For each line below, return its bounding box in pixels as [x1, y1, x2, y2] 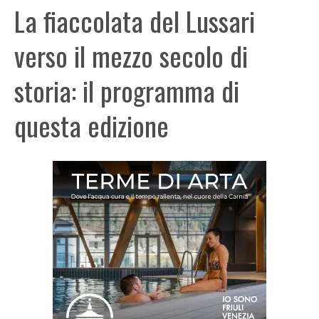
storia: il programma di [14, 70, 239, 110]
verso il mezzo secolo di [14, 36, 248, 75]
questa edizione [14, 105, 169, 145]
